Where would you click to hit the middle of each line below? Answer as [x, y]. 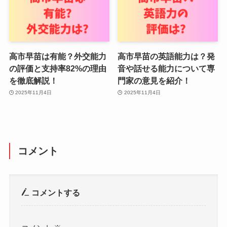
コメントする [55, 193]
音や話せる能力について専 [166, 68]
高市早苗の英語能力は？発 [166, 56]
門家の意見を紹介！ [154, 80]
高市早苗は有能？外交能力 [58, 56]
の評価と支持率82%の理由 [58, 68]
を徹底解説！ [33, 80]
